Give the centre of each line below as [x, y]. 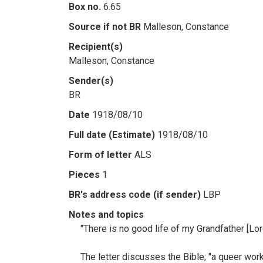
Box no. [85, 7]
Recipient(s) [96, 47]
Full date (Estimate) [112, 135]
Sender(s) [91, 81]
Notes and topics [106, 215]
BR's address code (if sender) [135, 195]
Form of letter [100, 155]
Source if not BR [105, 27]
